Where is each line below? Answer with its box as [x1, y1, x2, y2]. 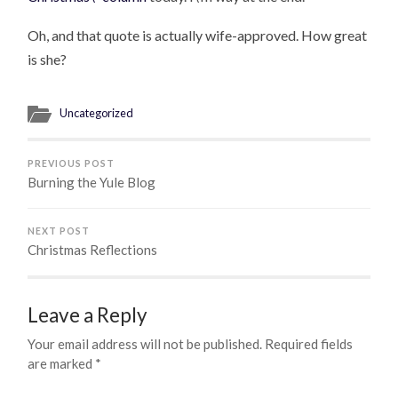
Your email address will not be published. [28, 336, 263, 353]
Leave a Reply [28, 303, 148, 328]
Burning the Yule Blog [28, 174, 156, 191]
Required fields [265, 336, 354, 353]
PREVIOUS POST [28, 158, 115, 170]
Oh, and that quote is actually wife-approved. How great [28, 27, 368, 44]
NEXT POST [28, 226, 91, 237]
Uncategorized [60, 106, 134, 121]
